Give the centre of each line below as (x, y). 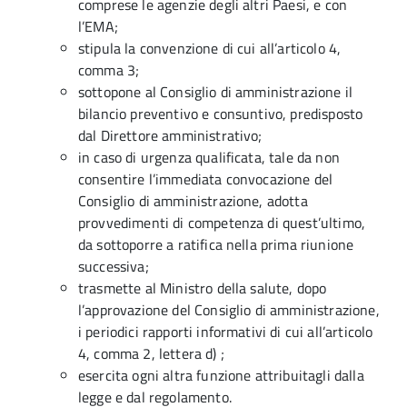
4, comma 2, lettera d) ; (151, 353)
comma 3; (109, 70)
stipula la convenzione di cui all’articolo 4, (210, 48)
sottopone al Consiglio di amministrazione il (216, 92)
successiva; (114, 266)
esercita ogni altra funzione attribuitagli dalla (221, 375)
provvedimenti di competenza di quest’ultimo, (222, 223)
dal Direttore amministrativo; (170, 135)
